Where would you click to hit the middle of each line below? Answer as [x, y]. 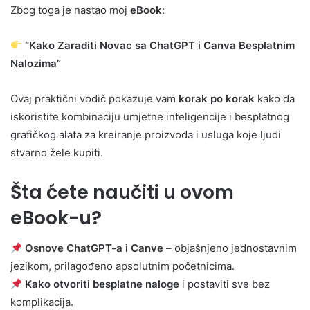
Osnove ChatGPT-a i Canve [94, 248]
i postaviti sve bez [225, 284]
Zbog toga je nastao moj [70, 10]
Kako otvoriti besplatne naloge [102, 284]
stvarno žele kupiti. [57, 152]
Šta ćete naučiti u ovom [122, 192]
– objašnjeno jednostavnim [230, 248]
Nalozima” [36, 63]
